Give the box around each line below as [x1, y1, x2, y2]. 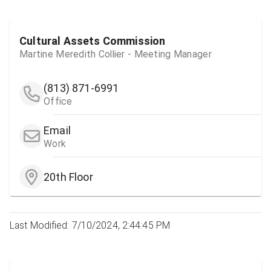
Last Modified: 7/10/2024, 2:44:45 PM [10, 220, 171, 232]
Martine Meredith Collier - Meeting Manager [19, 48, 212, 60]
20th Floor [44, 170, 93, 183]
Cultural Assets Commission [19, 34, 166, 47]
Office [44, 96, 73, 108]
